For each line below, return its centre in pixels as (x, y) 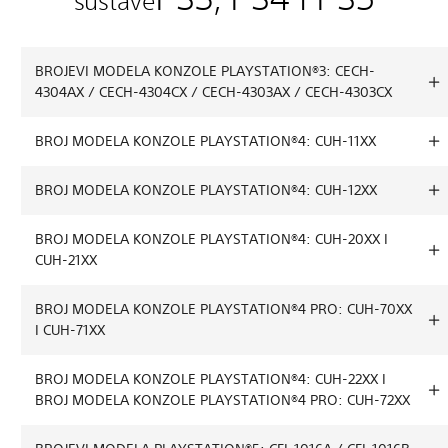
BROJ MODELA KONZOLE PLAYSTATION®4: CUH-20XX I (211, 238)
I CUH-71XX (70, 329)
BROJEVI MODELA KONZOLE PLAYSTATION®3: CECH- (205, 70)
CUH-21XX (66, 259)
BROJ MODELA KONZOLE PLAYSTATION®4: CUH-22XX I (210, 378)
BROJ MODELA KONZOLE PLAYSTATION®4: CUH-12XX (206, 189)
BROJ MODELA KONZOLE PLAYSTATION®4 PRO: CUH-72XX (222, 399)
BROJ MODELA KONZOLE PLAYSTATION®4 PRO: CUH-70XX (223, 308)
